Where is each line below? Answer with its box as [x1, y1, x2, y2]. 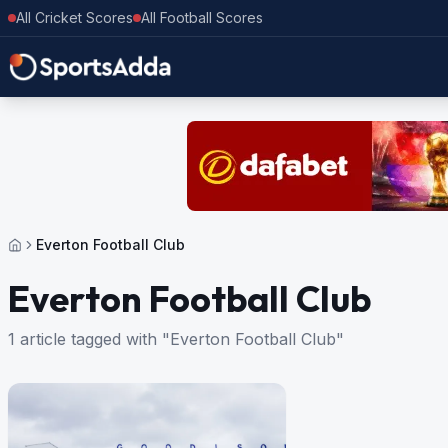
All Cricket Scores [16, 9, 133, 26]
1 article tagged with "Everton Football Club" [8, 329, 344, 349]
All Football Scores [141, 9, 263, 26]
